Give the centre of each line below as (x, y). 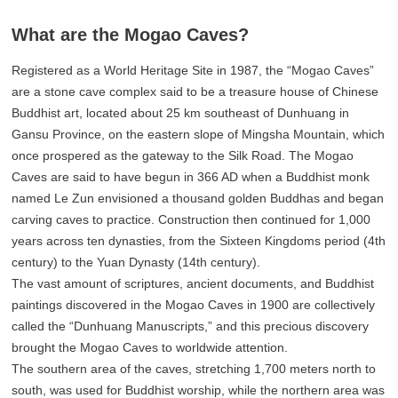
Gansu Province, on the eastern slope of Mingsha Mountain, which (199, 135)
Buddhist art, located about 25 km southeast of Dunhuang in (181, 113)
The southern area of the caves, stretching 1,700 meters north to (194, 369)
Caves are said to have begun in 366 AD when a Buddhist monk (191, 177)
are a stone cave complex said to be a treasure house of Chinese (195, 92)
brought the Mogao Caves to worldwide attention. (150, 348)
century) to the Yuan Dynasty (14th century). (136, 263)
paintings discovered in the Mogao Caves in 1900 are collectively (194, 305)
